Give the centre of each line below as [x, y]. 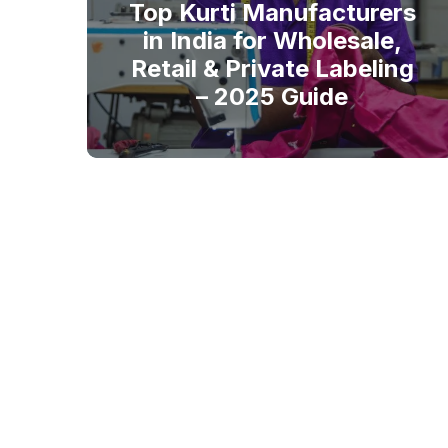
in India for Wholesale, [272, 40]
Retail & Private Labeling [272, 68]
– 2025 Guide [272, 96]
